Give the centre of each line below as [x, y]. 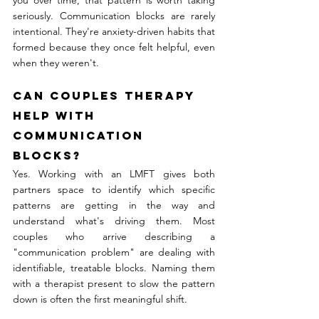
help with [57, 116]
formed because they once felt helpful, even [114, 47]
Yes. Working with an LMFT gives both [114, 174]
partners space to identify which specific [114, 190]
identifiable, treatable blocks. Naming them [114, 268]
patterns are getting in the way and [114, 205]
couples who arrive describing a [114, 237]
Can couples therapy [106, 96]
